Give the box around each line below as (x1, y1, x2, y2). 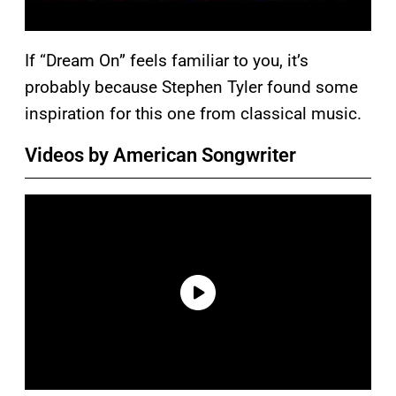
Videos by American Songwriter (25, 143, 296, 166)
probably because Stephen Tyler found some (25, 76, 358, 97)
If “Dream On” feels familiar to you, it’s (25, 49, 308, 71)
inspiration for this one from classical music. (25, 103, 362, 124)
